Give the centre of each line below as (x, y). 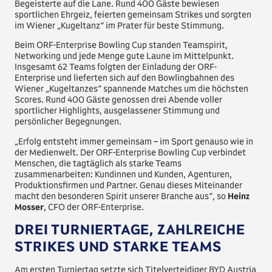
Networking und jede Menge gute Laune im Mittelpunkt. (124, 56)
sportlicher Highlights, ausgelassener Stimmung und (117, 111)
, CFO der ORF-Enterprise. (94, 207)
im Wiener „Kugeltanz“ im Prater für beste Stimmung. (120, 25)
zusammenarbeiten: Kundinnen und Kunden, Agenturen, (124, 174)
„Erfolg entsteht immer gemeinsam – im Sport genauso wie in (134, 141)
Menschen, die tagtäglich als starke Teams (98, 163)
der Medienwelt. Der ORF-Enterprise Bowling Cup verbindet (131, 152)
